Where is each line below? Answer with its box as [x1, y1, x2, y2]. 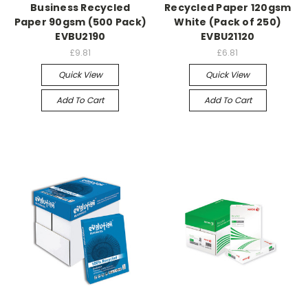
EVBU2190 [55, 29, 106, 43]
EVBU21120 [201, 29, 255, 43]
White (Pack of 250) [174, 14, 282, 29]
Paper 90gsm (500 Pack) [14, 14, 146, 29]
